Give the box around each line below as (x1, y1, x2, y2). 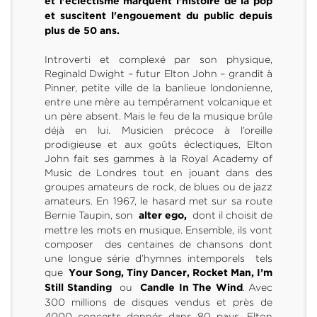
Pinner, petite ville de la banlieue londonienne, (44, 81, 273, 93)
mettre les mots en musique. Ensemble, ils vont (44, 224, 273, 236)
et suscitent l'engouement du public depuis (44, 11, 273, 21)
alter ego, (138, 211, 193, 220)
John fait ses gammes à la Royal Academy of (44, 152, 273, 164)
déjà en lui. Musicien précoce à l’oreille (44, 124, 273, 136)
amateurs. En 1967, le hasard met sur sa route (44, 195, 273, 207)
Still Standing (44, 283, 120, 292)
